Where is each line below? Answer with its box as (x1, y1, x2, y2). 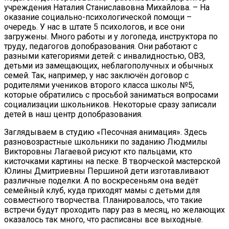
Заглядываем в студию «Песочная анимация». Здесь (4, 127, 207, 138)
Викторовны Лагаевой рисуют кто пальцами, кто (4, 147, 192, 157)
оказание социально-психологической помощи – (4, 12, 192, 22)
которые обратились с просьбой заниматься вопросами (4, 90, 218, 100)
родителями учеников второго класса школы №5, (4, 80, 194, 90)
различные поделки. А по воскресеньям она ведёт (4, 176, 198, 186)
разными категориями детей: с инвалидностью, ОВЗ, (4, 51, 205, 61)
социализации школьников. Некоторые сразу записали (4, 100, 216, 110)
